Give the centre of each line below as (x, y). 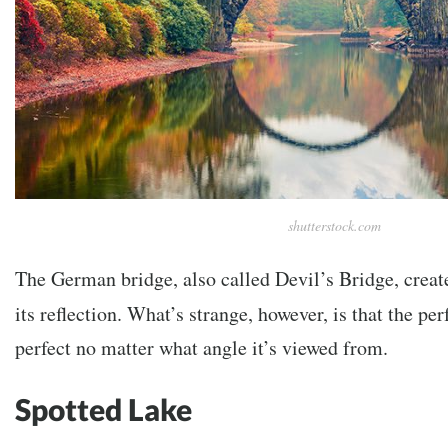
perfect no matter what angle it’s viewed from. (201, 347)
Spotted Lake (103, 408)
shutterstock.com (334, 225)
